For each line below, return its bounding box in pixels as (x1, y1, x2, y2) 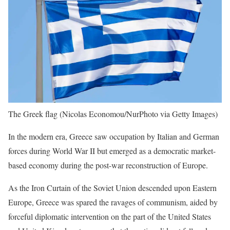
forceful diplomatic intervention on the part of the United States (8, 211, 211, 222)
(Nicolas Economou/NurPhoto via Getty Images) (60, 108, 218, 119)
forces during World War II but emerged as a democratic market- (8, 145, 216, 156)
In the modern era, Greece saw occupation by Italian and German (8, 131, 219, 142)
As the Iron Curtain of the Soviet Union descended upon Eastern (8, 182, 217, 193)
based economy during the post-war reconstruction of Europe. (8, 160, 210, 170)
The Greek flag (8, 108, 57, 119)
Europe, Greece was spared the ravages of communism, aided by (8, 197, 218, 207)
